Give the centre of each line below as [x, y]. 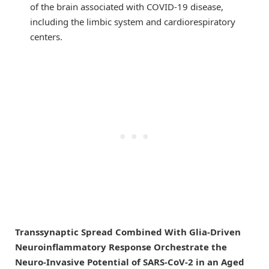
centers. [46, 36]
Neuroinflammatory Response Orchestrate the [121, 247]
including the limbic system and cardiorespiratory [133, 21]
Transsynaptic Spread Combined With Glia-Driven [128, 232]
